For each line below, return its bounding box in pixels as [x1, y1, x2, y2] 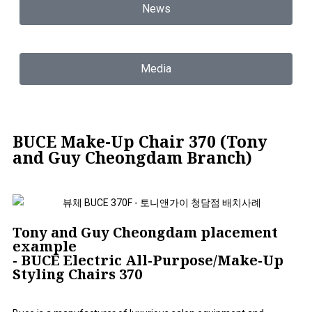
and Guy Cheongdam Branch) [13, 146, 252, 169]
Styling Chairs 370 [13, 264, 142, 283]
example [13, 236, 77, 256]
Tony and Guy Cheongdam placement [13, 222, 278, 242]
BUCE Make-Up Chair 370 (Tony [13, 130, 267, 153]
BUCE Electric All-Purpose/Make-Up [21, 250, 283, 270]
